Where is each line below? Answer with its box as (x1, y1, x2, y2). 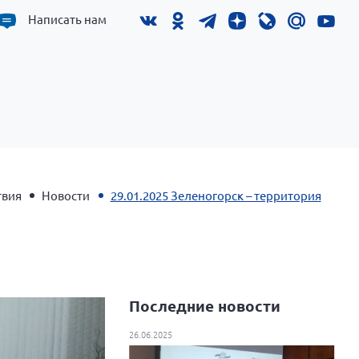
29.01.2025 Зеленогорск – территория (110, 187, 321, 203)
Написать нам (28, 11, 107, 26)
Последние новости (129, 295, 281, 316)
